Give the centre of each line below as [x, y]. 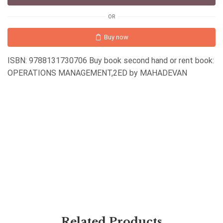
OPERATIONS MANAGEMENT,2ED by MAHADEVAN [97, 73]
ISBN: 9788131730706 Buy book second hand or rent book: [111, 60]
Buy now [116, 37]
